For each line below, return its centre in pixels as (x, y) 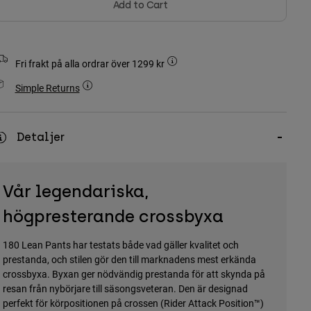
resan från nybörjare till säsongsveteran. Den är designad (125, 289)
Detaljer (40, 137)
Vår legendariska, (76, 192)
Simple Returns (47, 88)
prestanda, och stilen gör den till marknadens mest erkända (129, 260)
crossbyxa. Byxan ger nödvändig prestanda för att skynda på (134, 274)
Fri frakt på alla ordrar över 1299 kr (91, 64)
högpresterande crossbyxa (113, 217)
